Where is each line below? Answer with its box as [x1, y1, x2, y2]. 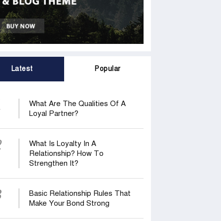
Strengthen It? [29, 159, 78, 168]
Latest [11, 65, 33, 74]
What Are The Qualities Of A [29, 99, 126, 109]
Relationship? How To [29, 149, 104, 158]
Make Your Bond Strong [29, 199, 110, 208]
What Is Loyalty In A [29, 139, 96, 148]
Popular [95, 65, 121, 74]
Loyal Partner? [29, 109, 78, 118]
